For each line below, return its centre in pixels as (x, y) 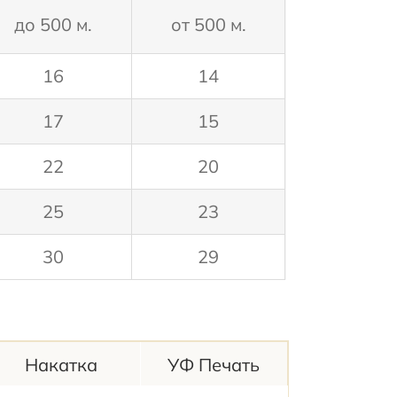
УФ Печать (214, 365)
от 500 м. (208, 25)
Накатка (62, 365)
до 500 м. (54, 25)
